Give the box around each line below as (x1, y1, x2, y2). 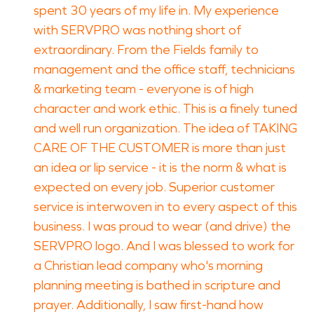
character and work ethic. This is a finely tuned (34, 101, 297, 116)
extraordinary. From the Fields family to (34, 42, 259, 57)
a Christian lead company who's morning (34, 258, 263, 273)
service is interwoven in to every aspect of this (34, 199, 297, 214)
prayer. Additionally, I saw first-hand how (34, 297, 264, 313)
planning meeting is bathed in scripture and (34, 278, 280, 293)
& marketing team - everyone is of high (34, 81, 254, 97)
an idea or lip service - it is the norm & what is (34, 160, 287, 175)
